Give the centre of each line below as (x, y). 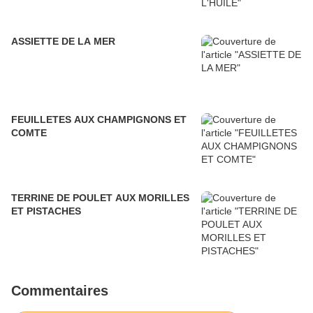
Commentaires (60, 291)
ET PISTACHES (46, 211)
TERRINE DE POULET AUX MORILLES (100, 198)
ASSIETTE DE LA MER (63, 42)
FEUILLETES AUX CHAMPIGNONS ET (99, 120)
